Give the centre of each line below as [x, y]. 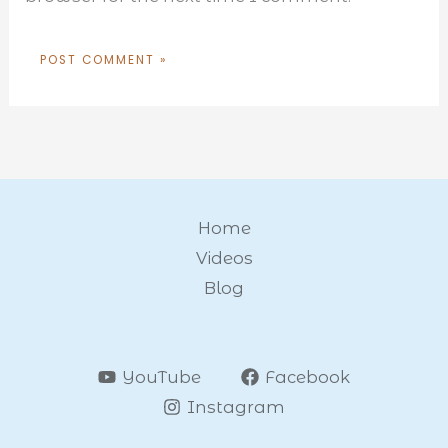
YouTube [162, 377]
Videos [224, 258]
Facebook [307, 377]
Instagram [236, 407]
